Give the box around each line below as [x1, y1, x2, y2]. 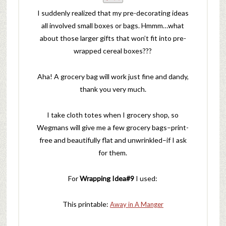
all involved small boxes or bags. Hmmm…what [41, 21, 185, 30]
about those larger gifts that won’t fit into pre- [39, 34, 186, 43]
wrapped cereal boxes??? [74, 46, 152, 55]
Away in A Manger [109, 200, 163, 209]
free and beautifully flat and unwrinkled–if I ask [39, 136, 187, 145]
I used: [134, 174, 158, 183]
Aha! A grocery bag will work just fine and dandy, [37, 72, 189, 81]
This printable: [62, 200, 110, 209]
